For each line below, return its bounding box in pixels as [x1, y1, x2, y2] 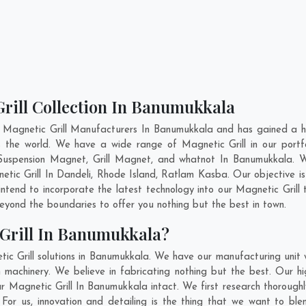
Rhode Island [96, 170, 156, 180]
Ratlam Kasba [161, 170, 227, 180]
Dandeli [57, 170, 92, 180]
